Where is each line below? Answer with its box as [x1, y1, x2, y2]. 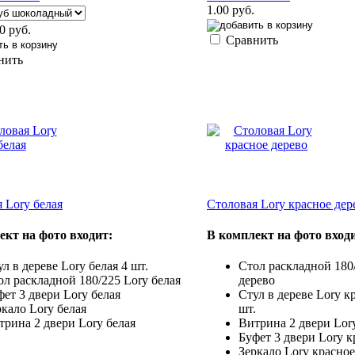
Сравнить [226, 32, 278, 47]
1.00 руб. [207, 2, 254, 17]
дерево [239, 273, 275, 288]
